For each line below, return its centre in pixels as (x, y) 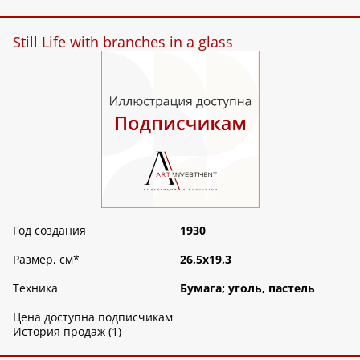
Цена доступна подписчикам (93, 317)
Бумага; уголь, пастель (247, 288)
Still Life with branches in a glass (123, 41)
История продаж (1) (67, 332)
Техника (35, 288)
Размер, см (43, 260)
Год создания (49, 231)
